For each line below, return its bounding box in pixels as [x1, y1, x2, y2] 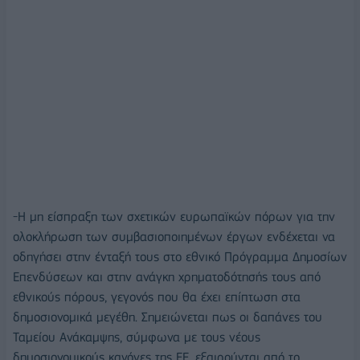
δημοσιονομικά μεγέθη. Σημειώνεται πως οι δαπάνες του [13, 309, 322, 325]
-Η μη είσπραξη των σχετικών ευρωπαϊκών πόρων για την [13, 209, 335, 225]
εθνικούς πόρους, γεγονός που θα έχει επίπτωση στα [13, 289, 301, 305]
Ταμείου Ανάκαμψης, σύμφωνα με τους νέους [13, 329, 260, 346]
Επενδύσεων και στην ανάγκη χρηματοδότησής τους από [13, 269, 321, 285]
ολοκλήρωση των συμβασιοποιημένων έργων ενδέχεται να [13, 229, 335, 245]
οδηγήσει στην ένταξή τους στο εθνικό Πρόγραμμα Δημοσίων [13, 249, 347, 265]
